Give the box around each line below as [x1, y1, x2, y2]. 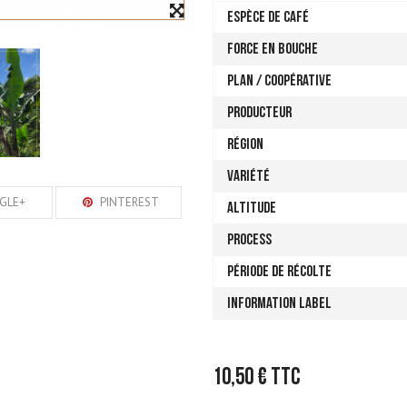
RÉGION [227, 135, 263, 154]
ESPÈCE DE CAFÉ [227, 8, 309, 26]
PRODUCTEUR [227, 104, 292, 122]
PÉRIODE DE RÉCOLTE [227, 263, 332, 281]
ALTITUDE [227, 199, 276, 217]
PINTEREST [97, 194, 160, 211]
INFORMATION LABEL [227, 294, 332, 313]
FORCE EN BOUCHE [227, 40, 318, 58]
